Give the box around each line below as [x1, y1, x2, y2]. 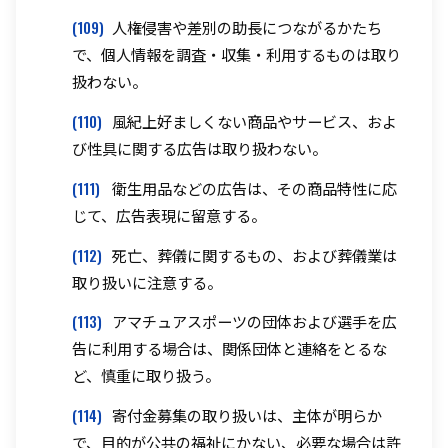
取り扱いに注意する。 [72, 270, 222, 293]
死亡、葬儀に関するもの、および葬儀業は [112, 243, 397, 266]
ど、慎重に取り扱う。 [72, 364, 220, 387]
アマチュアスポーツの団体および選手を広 [112, 310, 397, 333]
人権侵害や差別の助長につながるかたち [112, 16, 382, 39]
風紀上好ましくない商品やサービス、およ [112, 109, 397, 132]
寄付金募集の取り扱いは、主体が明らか [112, 404, 382, 427]
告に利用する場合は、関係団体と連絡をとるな [72, 337, 387, 360]
